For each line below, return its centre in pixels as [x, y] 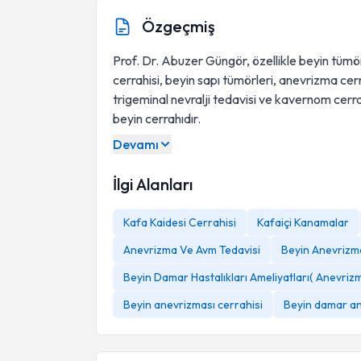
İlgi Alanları [153, 184]
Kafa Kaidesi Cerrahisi [180, 222]
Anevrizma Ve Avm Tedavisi [192, 250]
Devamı [136, 144]
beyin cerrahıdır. [157, 118]
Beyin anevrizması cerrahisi [193, 305]
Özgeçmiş [178, 26]
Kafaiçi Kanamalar [303, 222]
